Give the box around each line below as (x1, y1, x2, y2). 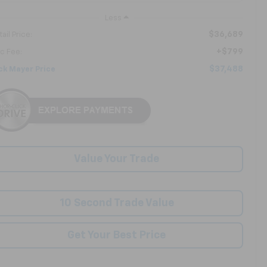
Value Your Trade (74, 153, 159, 164)
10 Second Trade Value (59, 197, 174, 209)
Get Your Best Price (67, 229, 166, 241)
